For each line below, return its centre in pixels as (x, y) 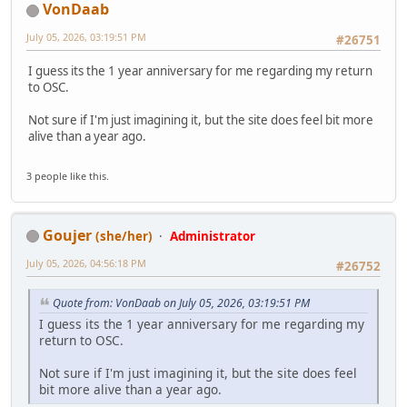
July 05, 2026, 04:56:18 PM (86, 263)
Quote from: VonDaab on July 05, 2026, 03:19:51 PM (181, 303)
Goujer (67, 235)
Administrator (213, 236)
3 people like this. (68, 175)
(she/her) (124, 236)
